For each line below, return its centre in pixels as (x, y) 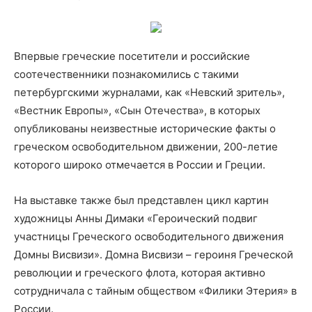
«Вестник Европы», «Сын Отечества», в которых (137, 111)
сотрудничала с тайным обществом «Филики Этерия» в (155, 291)
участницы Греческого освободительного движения (149, 237)
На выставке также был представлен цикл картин (141, 201)
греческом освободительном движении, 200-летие (146, 147)
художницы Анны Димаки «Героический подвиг (136, 219)
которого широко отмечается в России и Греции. (140, 165)
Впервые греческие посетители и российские (132, 56)
